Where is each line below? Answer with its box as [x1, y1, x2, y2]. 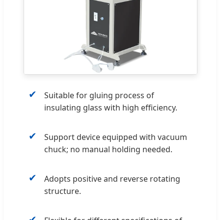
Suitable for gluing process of [44, 89, 154, 101]
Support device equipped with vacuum [44, 131, 187, 142]
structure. [44, 185, 81, 196]
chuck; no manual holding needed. [44, 143, 172, 155]
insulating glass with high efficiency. [44, 102, 177, 113]
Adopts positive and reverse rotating [44, 173, 180, 184]
